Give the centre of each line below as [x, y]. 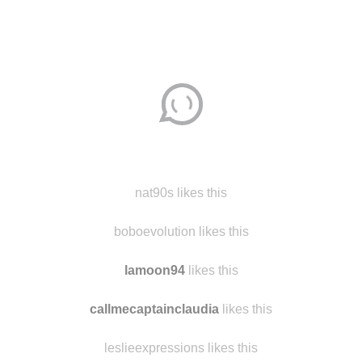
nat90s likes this [181, 193]
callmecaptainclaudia [154, 309]
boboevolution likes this [181, 232]
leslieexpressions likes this [181, 348]
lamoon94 [154, 270]
